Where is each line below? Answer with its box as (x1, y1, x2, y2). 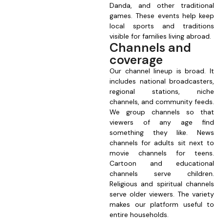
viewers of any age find (109, 118, 214, 127)
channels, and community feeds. (109, 97, 214, 107)
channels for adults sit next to (109, 138, 214, 148)
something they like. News (109, 128, 214, 137)
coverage (109, 52, 163, 68)
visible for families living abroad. (109, 32, 211, 41)
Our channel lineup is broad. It (109, 66, 214, 76)
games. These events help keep (109, 11, 214, 21)
